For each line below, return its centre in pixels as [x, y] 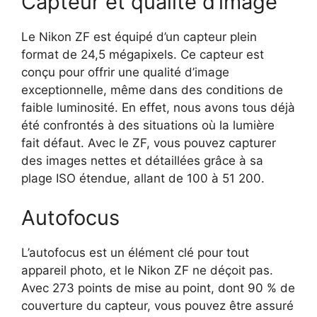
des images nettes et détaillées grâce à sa [142, 161]
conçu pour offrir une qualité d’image [125, 73]
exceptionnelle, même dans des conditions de [152, 90]
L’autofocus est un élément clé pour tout [135, 252]
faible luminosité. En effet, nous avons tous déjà [158, 108]
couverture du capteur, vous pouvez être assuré [157, 305]
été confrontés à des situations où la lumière [148, 126]
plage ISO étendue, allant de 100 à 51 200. [143, 179]
